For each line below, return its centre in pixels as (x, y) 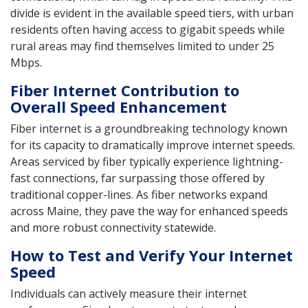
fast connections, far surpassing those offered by (137, 178)
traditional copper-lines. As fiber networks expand (139, 195)
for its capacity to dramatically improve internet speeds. (153, 145)
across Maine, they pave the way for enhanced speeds (149, 211)
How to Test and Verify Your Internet (152, 255)
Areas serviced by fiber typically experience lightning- (147, 162)
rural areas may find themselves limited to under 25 (142, 46)
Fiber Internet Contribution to (125, 90)
